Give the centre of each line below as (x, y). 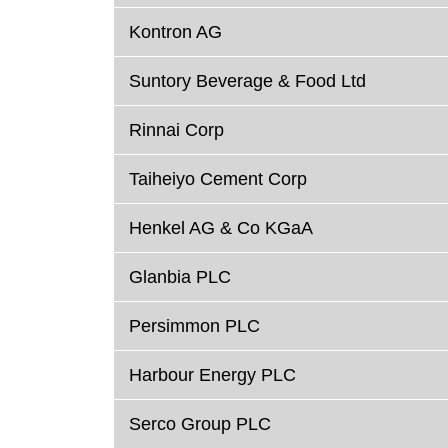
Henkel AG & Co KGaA (221, 228)
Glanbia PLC (180, 277)
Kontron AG (175, 32)
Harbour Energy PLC (212, 375)
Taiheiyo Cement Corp (218, 179)
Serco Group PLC (200, 424)
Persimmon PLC (194, 326)
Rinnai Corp (176, 130)
